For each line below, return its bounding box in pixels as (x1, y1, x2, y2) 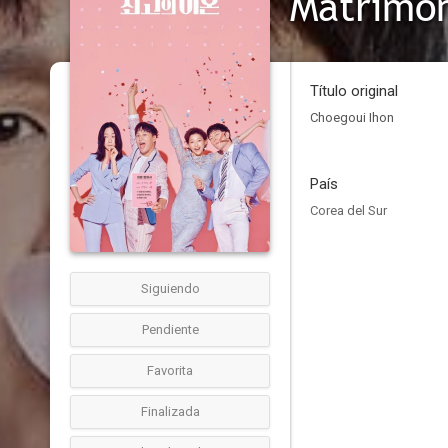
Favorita (147, 363, 193, 378)
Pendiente (141, 322, 199, 337)
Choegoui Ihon (310, 110, 394, 125)
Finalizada (140, 404, 200, 419)
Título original (310, 82, 398, 100)
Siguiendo (140, 281, 200, 296)
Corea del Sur (310, 203, 387, 218)
